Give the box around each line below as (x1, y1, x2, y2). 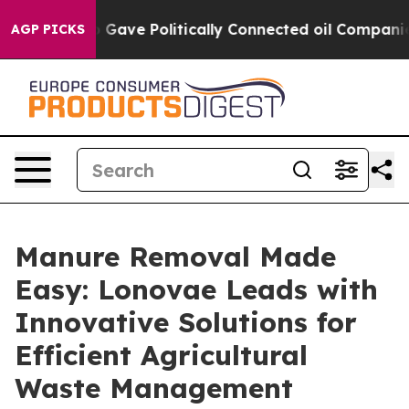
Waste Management (15, 371, 293, 405)
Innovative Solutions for (15, 305, 357, 340)
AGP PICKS (11, 21, 85, 37)
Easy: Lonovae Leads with (15, 272, 378, 307)
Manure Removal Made (15, 239, 336, 274)
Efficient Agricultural (15, 338, 308, 372)
